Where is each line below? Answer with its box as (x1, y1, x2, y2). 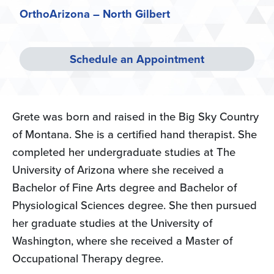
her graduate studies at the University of (12, 215, 212, 231)
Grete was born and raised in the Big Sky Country (12, 108, 259, 125)
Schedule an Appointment (70, 51, 204, 68)
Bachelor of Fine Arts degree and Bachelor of (12, 179, 237, 196)
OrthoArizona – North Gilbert (20, 6, 170, 23)
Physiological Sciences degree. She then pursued (12, 197, 257, 213)
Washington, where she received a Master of (12, 232, 232, 249)
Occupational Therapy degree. (12, 250, 163, 267)
